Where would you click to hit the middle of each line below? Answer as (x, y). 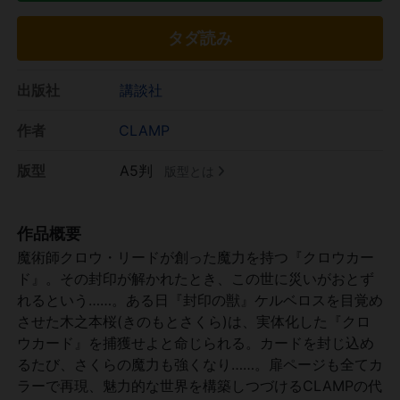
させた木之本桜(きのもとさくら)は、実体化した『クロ (194, 321)
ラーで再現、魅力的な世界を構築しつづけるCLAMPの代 (200, 385)
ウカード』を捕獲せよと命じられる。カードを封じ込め (196, 342)
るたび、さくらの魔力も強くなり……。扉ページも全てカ (200, 364)
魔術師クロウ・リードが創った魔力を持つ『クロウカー (196, 257)
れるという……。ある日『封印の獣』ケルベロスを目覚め (200, 300)
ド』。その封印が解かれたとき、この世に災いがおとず (196, 278)
